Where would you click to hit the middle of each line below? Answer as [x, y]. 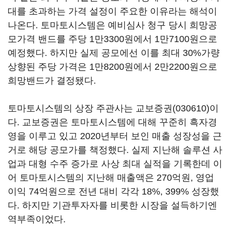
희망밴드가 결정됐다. [52, 81]
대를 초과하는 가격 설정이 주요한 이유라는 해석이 [112, 11]
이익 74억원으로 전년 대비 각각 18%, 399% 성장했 [113, 191]
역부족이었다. [37, 219]
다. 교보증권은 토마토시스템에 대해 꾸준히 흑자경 [112, 122]
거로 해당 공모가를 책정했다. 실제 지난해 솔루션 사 [115, 150]
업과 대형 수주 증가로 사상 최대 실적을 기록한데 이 [115, 164]
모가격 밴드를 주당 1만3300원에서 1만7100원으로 [112, 39]
